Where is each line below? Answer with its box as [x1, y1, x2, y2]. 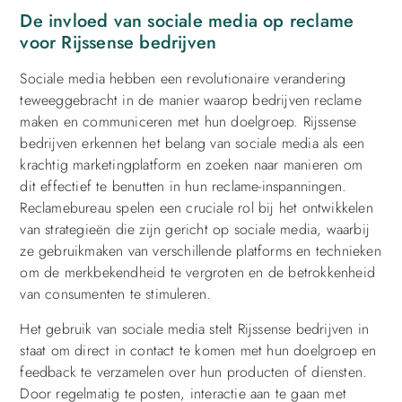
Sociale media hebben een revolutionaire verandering [20, 68, 346, 90]
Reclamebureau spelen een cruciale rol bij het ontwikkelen [20, 197, 373, 219]
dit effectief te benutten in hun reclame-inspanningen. [20, 176, 347, 197]
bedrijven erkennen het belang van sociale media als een [20, 133, 365, 154]
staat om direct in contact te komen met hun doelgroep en [20, 339, 377, 361]
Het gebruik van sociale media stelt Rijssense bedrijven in [20, 318, 369, 339]
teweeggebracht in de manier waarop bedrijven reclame [20, 90, 362, 111]
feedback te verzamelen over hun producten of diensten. [20, 361, 368, 382]
